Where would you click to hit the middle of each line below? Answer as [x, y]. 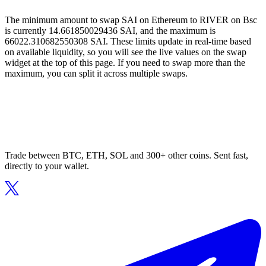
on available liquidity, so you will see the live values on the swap [126, 52]
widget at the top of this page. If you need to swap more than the [125, 63]
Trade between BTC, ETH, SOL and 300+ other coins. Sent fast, [126, 156]
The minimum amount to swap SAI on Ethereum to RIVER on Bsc [131, 20]
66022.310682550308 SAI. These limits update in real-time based [128, 42]
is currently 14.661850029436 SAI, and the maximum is [110, 31]
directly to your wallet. [47, 166]
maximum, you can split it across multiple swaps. [96, 74]
